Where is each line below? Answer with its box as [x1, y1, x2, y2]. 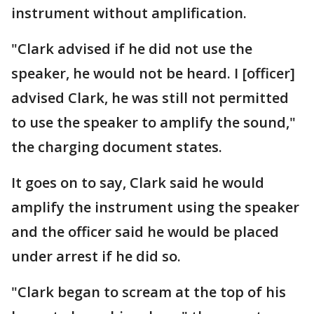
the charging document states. [11, 137, 222, 156]
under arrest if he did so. [11, 247, 181, 266]
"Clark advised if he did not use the [11, 39, 252, 58]
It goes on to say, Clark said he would [11, 173, 264, 192]
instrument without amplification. [11, 4, 247, 22]
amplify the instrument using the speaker [11, 198, 299, 217]
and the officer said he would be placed [11, 222, 279, 241]
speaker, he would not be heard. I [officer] [11, 64, 295, 83]
